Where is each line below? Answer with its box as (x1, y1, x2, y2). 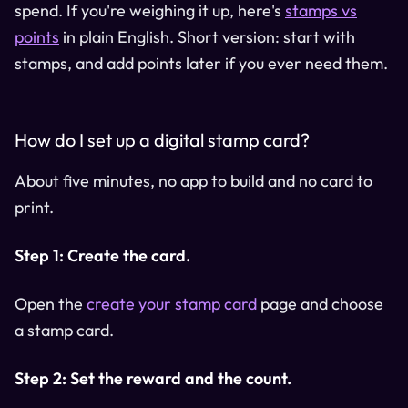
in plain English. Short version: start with (59, 25, 355, 47)
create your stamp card (87, 292, 257, 314)
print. (15, 196, 54, 218)
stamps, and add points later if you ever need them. (15, 52, 388, 74)
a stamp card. (15, 319, 114, 341)
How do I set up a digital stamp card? (15, 127, 310, 151)
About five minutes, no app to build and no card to (15, 169, 372, 191)
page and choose (257, 292, 383, 314)
